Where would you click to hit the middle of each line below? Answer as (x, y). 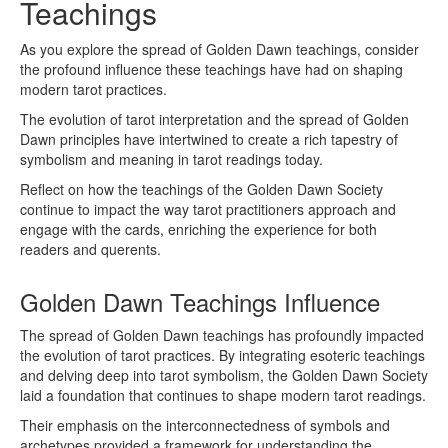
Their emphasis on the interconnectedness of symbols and (205, 425)
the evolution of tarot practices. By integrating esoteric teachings (222, 355)
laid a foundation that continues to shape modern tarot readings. (223, 395)
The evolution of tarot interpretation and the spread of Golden (214, 119)
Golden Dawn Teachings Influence (200, 302)
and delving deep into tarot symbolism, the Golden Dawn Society (224, 375)
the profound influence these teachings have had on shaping (211, 69)
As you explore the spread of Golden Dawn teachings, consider (219, 49)
